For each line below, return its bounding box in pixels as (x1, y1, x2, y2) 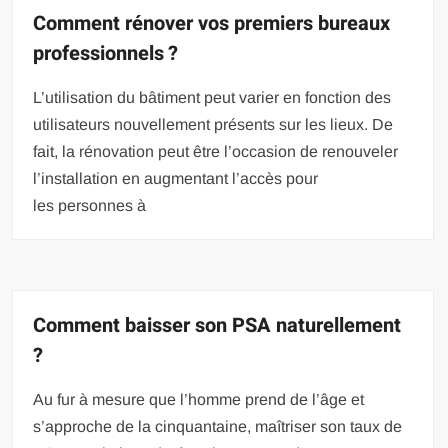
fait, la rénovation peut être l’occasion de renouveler (33, 142, 399, 160)
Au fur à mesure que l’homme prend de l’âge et (33, 390, 365, 408)
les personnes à (33, 196, 147, 214)
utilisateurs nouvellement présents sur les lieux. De (33, 115, 394, 133)
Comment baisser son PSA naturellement (33, 310, 402, 340)
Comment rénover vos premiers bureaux (33, 8, 391, 38)
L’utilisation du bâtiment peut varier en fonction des (33, 88, 392, 106)
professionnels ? (33, 38, 179, 68)
